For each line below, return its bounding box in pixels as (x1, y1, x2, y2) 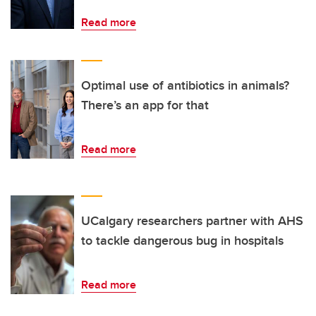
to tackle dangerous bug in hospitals (81, 231, 284, 250)
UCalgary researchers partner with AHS (81, 212, 303, 231)
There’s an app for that (81, 96, 209, 115)
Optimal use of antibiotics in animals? (81, 76, 289, 95)
